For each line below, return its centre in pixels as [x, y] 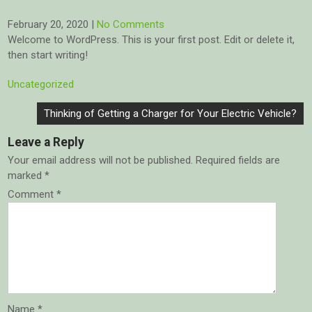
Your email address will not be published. [101, 160]
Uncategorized [41, 84]
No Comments [131, 24]
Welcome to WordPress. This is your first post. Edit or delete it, [151, 40]
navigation [44, 129]
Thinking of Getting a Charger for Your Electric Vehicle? [171, 114]
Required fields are [238, 160]
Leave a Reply [46, 142]
